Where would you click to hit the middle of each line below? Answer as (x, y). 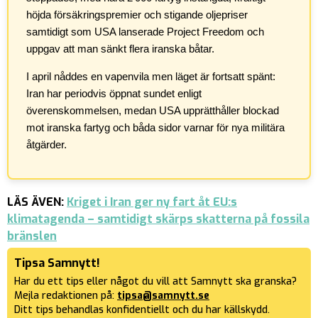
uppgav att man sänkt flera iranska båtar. (120, 49)
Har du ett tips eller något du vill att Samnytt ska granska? (155, 282)
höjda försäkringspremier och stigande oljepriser (137, 15)
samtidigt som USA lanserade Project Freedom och (145, 32)
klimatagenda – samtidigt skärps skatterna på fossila (158, 219)
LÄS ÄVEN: (37, 202)
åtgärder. (46, 145)
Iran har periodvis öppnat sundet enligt (114, 94)
